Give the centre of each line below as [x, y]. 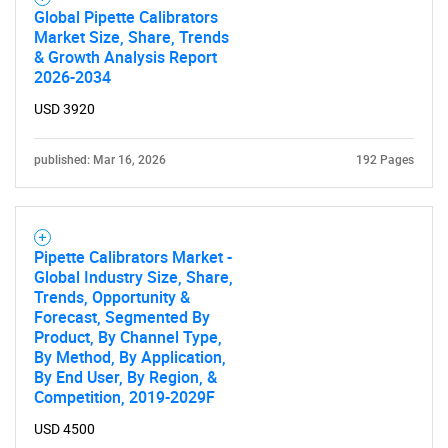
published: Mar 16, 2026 [100, 160]
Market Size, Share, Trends [131, 37]
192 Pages [385, 160]
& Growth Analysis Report [125, 57]
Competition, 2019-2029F [124, 397]
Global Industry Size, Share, [133, 277]
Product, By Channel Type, [128, 337]
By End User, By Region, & [125, 377]
